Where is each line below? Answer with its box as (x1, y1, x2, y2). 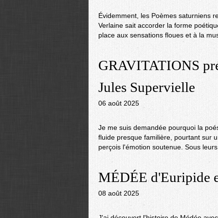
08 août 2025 (98, 189, 139, 197)
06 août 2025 (98, 99, 139, 107)
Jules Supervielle (98, 79, 195, 95)
